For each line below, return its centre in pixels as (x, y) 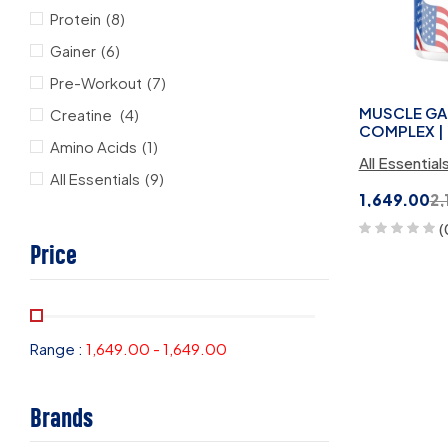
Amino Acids (93, 147)
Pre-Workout (96, 83)
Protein (75, 19)
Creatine (82, 115)
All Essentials (95, 179)
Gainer (73, 51)
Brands (61, 418)
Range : (58, 349)
